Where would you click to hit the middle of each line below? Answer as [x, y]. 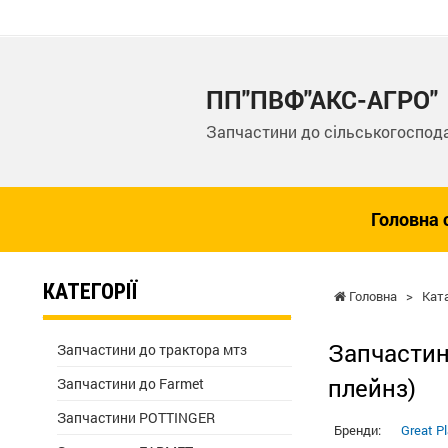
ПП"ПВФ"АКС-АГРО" [322, 99]
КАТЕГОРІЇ [90, 291]
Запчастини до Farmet [130, 383]
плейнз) [372, 388]
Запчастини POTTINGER [136, 417]
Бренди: [357, 430]
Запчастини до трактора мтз [152, 349]
